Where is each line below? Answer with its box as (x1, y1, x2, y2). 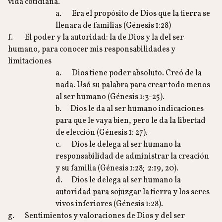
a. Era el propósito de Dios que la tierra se (55, 8, 210, 19)
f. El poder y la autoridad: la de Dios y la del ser (8, 32, 184, 43)
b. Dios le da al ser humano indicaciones (55, 104, 204, 114)
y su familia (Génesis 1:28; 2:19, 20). (55, 163, 178, 174)
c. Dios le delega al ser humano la (55, 139, 181, 150)
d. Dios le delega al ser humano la (55, 175, 181, 186)
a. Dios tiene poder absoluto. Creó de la (55, 68, 202, 79)
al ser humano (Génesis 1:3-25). (55, 92, 165, 103)
